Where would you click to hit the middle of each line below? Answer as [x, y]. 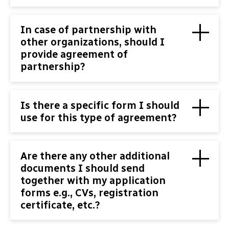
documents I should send [83, 168]
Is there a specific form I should [100, 105]
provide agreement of [74, 54]
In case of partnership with [88, 30]
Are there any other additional [95, 156]
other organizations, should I [93, 42]
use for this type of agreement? [99, 117]
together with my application [93, 180]
